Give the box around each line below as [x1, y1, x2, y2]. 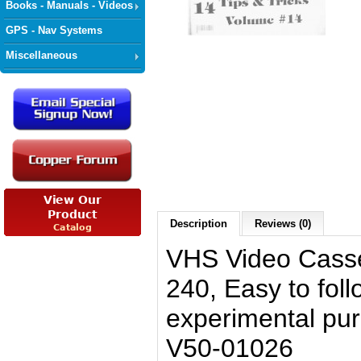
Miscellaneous [6, 49, 77, 61]
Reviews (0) [255, 218, 311, 230]
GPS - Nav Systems [6, 24, 102, 36]
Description [170, 218, 227, 230]
